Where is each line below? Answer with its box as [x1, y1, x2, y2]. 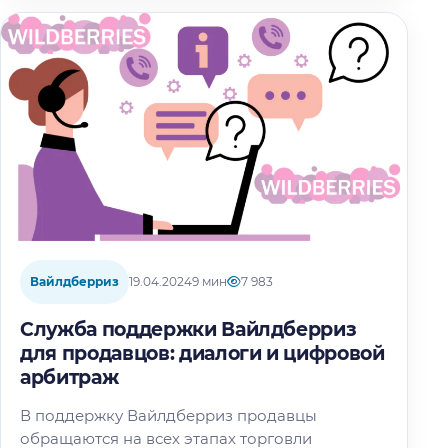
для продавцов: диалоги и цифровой [20, 341, 385, 365]
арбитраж [20, 365, 119, 389]
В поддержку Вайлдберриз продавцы [20, 405, 317, 425]
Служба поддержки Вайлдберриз [20, 317, 357, 341]
